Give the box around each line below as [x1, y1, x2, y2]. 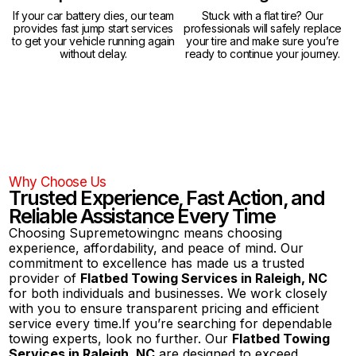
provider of [9, 269, 81, 286]
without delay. [60, 46, 127, 60]
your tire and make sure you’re [186, 33, 339, 48]
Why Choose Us [9, 173, 106, 190]
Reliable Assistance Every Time [9, 203, 276, 228]
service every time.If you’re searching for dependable [9, 315, 333, 331]
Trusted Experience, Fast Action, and [9, 185, 325, 210]
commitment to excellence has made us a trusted [9, 254, 305, 271]
